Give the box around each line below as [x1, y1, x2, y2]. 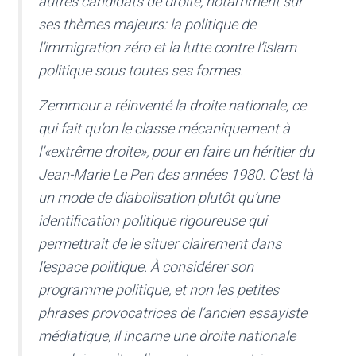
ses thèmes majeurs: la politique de [38, 16, 256, 33]
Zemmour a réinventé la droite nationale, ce [38, 97, 306, 114]
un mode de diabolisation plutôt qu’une [38, 189, 279, 207]
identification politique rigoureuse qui [38, 212, 267, 230]
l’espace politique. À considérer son [38, 258, 253, 276]
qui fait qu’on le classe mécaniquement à [38, 120, 290, 137]
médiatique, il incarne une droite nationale [38, 327, 296, 345]
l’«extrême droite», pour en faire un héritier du [38, 143, 314, 161]
